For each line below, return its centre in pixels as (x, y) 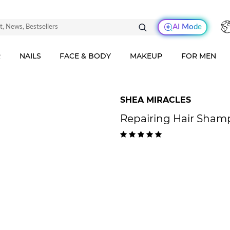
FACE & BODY (85, 56)
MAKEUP (146, 56)
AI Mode (187, 27)
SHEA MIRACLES (156, 100)
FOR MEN (199, 56)
